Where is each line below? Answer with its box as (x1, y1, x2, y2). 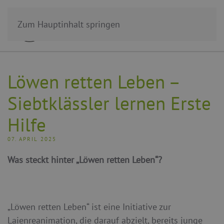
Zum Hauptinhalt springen (17, 18, 120, 30)
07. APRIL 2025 (7, 135, 56, 142)
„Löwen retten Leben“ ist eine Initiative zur (7, 201, 171, 212)
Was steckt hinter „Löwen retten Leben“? (7, 154, 162, 165)
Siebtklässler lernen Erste (7, 91, 211, 115)
